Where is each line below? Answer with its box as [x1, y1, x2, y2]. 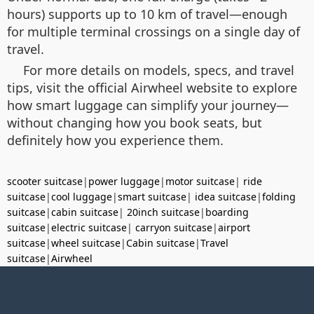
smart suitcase [118, 189, 186, 203]
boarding [205, 205, 249, 219]
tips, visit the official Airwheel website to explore [7, 78, 297, 96]
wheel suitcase [51, 235, 121, 250]
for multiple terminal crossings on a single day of [7, 22, 300, 40]
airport [218, 220, 250, 234]
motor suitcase [165, 174, 235, 188]
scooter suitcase [7, 174, 83, 188]
